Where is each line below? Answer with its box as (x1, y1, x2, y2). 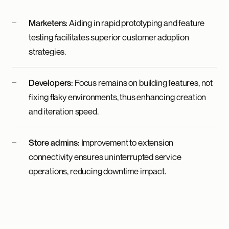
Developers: (29, 77, 74, 88)
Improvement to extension (79, 137, 174, 148)
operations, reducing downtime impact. (29, 166, 166, 176)
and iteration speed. (29, 106, 99, 117)
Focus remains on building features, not (73, 77, 213, 88)
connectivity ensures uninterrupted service (29, 151, 181, 162)
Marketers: (29, 17, 68, 28)
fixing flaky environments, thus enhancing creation (29, 91, 207, 102)
